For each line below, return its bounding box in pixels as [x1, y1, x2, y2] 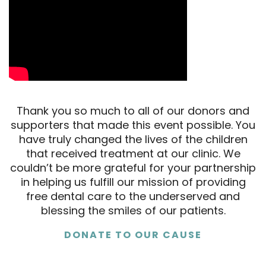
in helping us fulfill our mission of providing [20, 175, 246, 189]
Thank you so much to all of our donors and [17, 103, 249, 118]
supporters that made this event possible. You [11, 118, 255, 132]
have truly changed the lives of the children [18, 132, 248, 147]
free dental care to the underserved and [26, 189, 240, 204]
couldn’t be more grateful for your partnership [10, 160, 256, 175]
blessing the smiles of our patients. [40, 203, 226, 218]
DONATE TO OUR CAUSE [64, 228, 202, 242]
